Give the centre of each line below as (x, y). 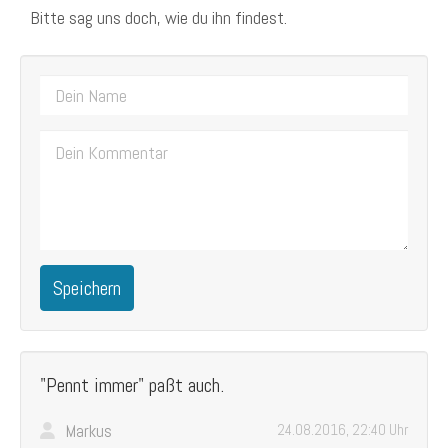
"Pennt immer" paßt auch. (132, 385)
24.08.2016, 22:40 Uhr (342, 429)
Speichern (87, 288)
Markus (89, 431)
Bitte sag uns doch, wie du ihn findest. (158, 17)
